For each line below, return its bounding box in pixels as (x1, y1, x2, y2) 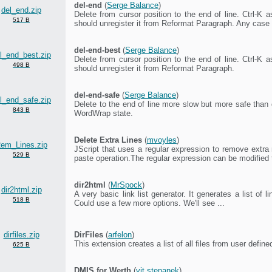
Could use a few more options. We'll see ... (74, 198, 225, 208)
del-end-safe (74, 90, 120, 100)
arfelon (108, 229, 132, 239)
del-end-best (74, 45, 120, 55)
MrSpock (110, 180, 142, 189)
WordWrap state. (74, 108, 133, 118)
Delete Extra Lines (74, 135, 142, 144)
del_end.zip (1, 5, 41, 15)
